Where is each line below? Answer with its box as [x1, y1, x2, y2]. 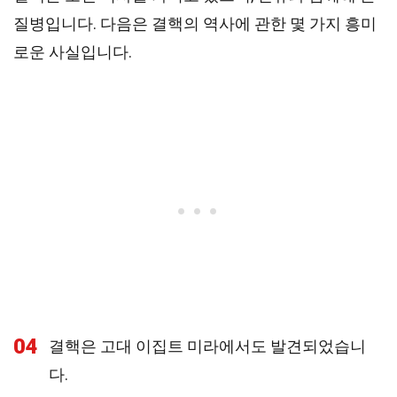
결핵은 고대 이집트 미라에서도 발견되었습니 [49, 337, 366, 355]
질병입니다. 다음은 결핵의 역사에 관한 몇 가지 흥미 [13, 14, 377, 33]
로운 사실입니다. [13, 43, 132, 61]
